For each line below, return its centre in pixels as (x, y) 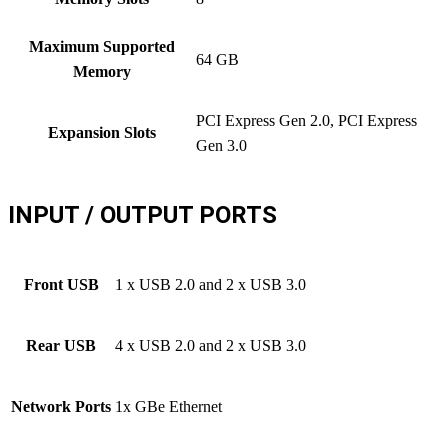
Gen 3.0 (221, 145)
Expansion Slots (101, 132)
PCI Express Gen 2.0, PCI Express (306, 120)
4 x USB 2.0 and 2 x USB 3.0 (210, 345)
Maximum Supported (101, 46)
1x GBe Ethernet (168, 406)
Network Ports (61, 406)
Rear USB (61, 345)
